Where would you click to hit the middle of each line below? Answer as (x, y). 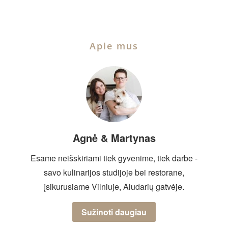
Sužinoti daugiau (114, 212)
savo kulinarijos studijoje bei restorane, (114, 173)
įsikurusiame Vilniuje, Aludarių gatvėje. (114, 187)
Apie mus (114, 46)
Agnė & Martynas (114, 138)
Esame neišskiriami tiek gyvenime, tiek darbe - (114, 158)
